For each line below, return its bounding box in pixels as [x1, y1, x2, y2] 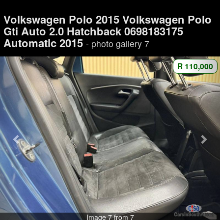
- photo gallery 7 [85, 37, 149, 50]
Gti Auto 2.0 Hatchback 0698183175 [3, 23, 183, 39]
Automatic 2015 [3, 34, 86, 51]
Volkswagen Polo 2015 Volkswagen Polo [3, 11, 212, 27]
